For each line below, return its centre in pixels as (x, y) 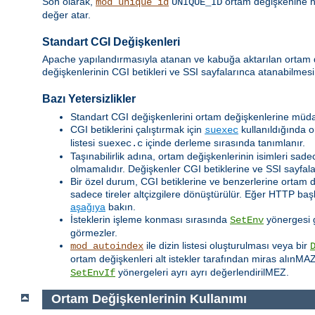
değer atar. (66, 15)
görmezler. (94, 232)
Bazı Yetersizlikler (89, 99)
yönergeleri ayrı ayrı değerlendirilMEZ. (202, 272)
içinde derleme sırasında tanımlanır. (224, 142)
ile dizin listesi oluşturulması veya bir (227, 245)
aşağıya (88, 206)
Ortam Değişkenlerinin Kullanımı (149, 299)
